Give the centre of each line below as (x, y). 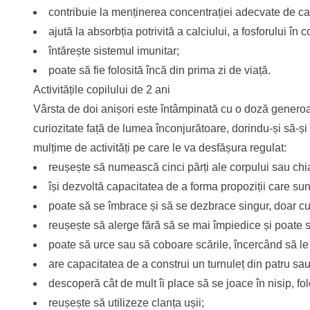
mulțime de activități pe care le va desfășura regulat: (160, 148)
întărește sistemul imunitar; (114, 51)
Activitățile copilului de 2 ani (102, 90)
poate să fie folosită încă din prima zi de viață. (159, 71)
